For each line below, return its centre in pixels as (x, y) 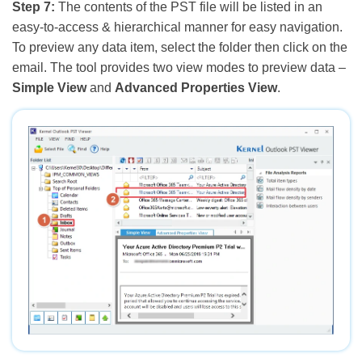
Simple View (49, 87)
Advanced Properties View (196, 87)
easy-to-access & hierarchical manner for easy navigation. (177, 27)
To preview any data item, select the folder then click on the (180, 47)
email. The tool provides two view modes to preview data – (179, 67)
